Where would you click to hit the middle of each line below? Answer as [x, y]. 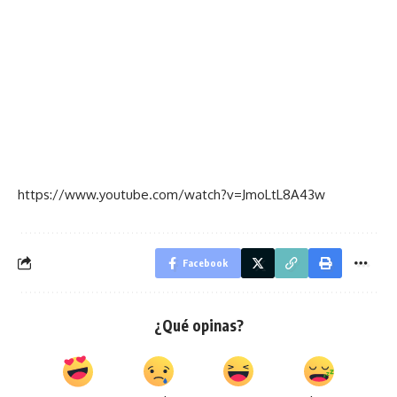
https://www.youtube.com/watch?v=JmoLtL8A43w [171, 194]
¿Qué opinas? [198, 325]
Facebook [205, 262]
